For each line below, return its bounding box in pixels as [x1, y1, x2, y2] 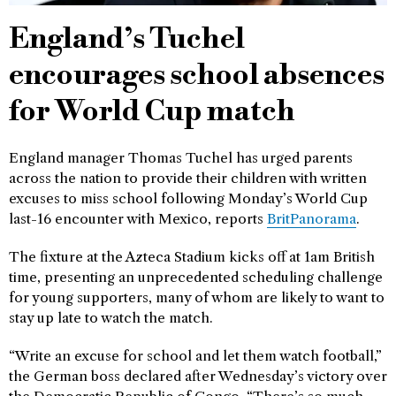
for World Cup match [9, 94, 295, 130]
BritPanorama [267, 210, 356, 227]
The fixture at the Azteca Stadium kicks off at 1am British [9, 248, 375, 265]
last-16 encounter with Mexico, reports [9, 210, 267, 227]
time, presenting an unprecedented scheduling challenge [9, 269, 383, 286]
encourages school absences [9, 57, 385, 94]
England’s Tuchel [9, 21, 245, 57]
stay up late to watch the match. [9, 309, 213, 326]
